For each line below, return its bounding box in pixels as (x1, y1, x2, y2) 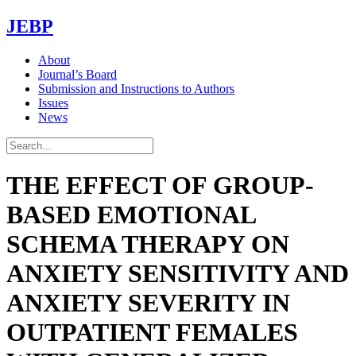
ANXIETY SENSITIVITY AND (6, 259, 349, 288)
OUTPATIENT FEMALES (6, 318, 298, 347)
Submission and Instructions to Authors (38, 81, 234, 95)
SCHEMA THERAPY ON (6, 230, 289, 259)
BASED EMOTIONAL (6, 200, 255, 230)
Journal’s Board (38, 67, 117, 81)
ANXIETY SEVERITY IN (6, 288, 290, 318)
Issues (38, 95, 68, 110)
